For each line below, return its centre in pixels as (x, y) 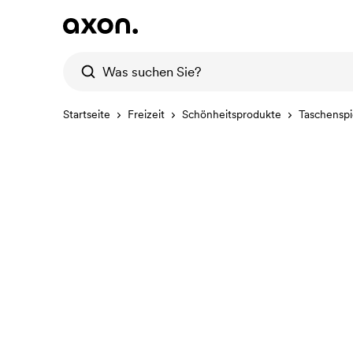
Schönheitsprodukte (232, 114)
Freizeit (146, 114)
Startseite (87, 114)
